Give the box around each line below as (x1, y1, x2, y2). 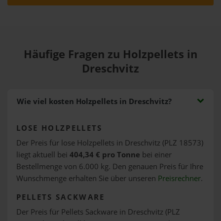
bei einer (140, 149, 172, 160)
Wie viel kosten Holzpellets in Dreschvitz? (16, 96, 172, 107)
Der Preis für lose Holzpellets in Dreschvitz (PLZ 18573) (16, 137, 203, 148)
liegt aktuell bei (16, 149, 70, 160)
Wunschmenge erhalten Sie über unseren (16, 173, 158, 184)
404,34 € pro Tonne (69, 149, 140, 160)
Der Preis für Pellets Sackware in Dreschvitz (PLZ (16, 206, 180, 217)
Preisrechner (157, 173, 201, 184)
